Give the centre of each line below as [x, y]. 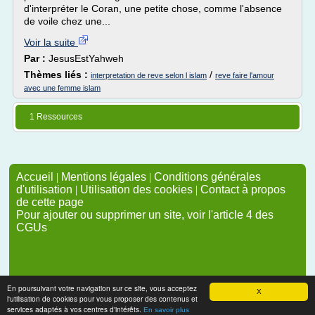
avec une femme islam [62, 88]
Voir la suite [51, 42]
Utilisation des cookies [136, 189]
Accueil [35, 177]
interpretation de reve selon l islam [149, 75]
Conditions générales [207, 177]
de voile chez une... [67, 21]
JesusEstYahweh [86, 58]
